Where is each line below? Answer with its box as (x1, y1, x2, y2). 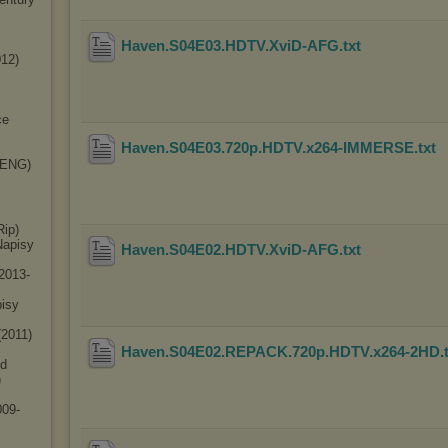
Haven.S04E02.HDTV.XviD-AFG (121, 241, 339, 259)
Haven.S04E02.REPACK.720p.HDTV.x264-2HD (121, 343, 440, 361)
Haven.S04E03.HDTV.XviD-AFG (121, 37, 339, 55)
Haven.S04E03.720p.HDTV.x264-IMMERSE (121, 139, 414, 157)
